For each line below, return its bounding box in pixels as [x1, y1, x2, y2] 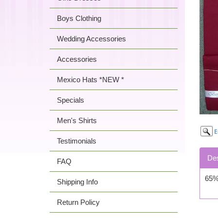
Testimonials [57, 137, 96, 145]
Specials [57, 96, 84, 104]
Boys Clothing [57, 14, 101, 22]
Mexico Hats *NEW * [57, 75, 124, 84]
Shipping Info [57, 178, 98, 186]
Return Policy [57, 198, 100, 206]
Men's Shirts [57, 116, 97, 125]
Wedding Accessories [57, 35, 126, 43]
